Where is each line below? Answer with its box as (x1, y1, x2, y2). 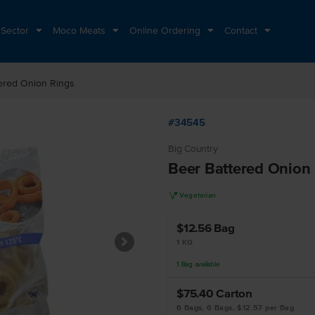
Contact (224, 25, 260, 36)
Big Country (168, 143, 218, 154)
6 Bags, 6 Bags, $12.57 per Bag (176, 303, 294, 311)
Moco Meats (53, 25, 108, 36)
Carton (216, 286, 252, 300)
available (194, 260, 220, 268)
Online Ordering (129, 25, 203, 36)
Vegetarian (179, 191, 217, 199)
